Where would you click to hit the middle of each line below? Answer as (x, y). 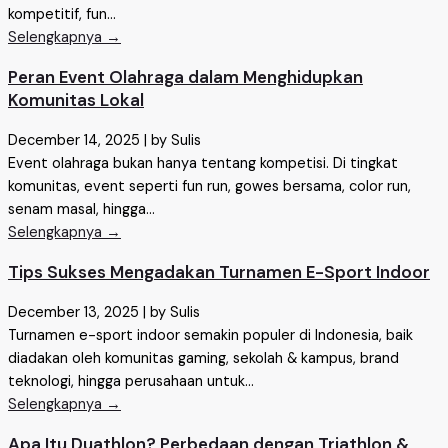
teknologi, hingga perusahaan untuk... (131, 382)
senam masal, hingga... (81, 210)
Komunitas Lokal (76, 100)
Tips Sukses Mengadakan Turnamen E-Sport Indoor (219, 272)
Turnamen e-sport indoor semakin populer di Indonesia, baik (210, 336)
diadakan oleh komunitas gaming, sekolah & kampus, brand (203, 359)
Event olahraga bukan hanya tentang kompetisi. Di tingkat (203, 164)
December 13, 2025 (73, 313)
